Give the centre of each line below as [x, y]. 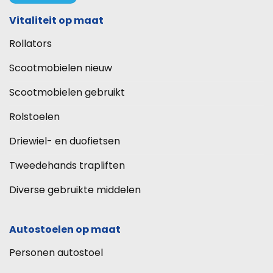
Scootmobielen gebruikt [67, 93]
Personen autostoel [56, 253]
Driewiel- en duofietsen [65, 141]
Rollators [30, 44]
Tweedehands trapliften [67, 166]
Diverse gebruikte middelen [75, 190]
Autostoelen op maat [65, 230]
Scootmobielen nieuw [61, 68]
